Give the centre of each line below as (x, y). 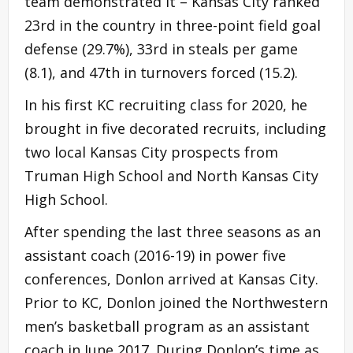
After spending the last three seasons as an (173, 231)
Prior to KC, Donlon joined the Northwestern (176, 302)
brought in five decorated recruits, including (175, 128)
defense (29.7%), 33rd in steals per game (161, 48)
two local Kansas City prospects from (151, 152)
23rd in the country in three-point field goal (173, 25)
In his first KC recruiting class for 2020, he (166, 104)
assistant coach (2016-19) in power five (155, 255)
